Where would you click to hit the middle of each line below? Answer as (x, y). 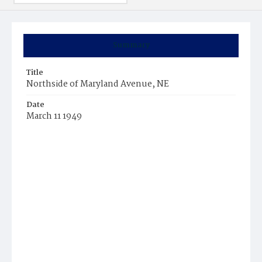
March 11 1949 (54, 116)
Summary (131, 45)
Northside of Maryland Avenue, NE (98, 84)
